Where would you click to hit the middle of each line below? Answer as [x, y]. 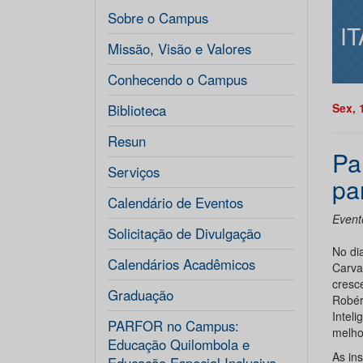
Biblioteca [137, 110]
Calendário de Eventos [175, 203]
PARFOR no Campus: [173, 326]
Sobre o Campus [158, 18]
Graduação [141, 295]
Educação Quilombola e [179, 344]
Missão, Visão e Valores [179, 49]
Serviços [134, 172]
